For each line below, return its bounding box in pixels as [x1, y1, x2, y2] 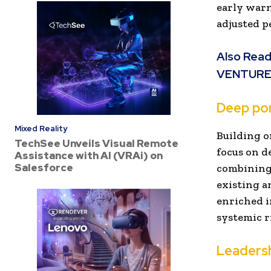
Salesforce [15, 160, 73, 174]
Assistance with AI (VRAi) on [15, 148, 163, 162]
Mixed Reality [15, 123, 67, 134]
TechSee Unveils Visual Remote [15, 136, 178, 150]
